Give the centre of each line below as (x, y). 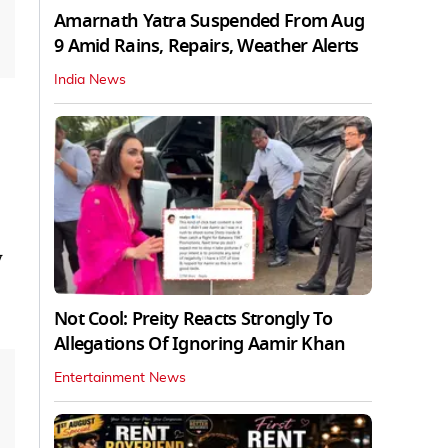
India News (90, 79)
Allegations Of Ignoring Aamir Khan (200, 343)
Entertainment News (120, 377)
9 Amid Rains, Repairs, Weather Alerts (206, 45)
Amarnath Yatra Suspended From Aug (209, 20)
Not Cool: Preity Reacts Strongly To (193, 318)
